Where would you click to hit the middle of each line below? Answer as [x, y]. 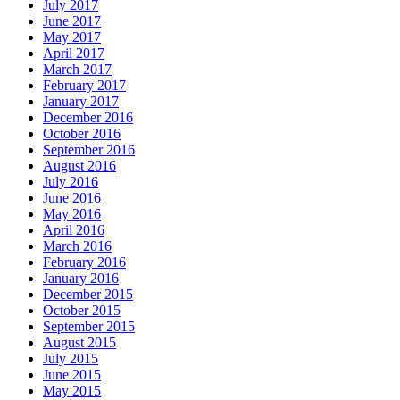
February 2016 [84, 262]
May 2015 [72, 390]
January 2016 [81, 278]
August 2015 [79, 342]
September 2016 [89, 149]
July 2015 [71, 358]
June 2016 [72, 197]
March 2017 [77, 69]
